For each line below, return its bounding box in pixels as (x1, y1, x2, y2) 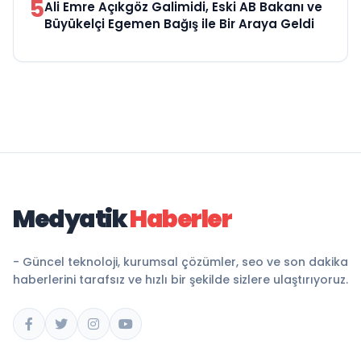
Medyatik (13, 202, 127, 237)
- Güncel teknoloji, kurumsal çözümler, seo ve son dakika (13, 254, 348, 271)
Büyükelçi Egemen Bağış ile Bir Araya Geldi (44, 15, 314, 33)
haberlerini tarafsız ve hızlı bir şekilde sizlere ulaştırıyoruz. (13, 272, 348, 288)
